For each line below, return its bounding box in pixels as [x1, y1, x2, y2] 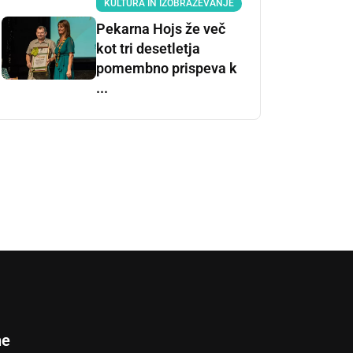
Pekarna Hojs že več [96, 20, 225, 37]
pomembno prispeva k [96, 60, 237, 76]
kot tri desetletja [96, 40, 200, 57]
